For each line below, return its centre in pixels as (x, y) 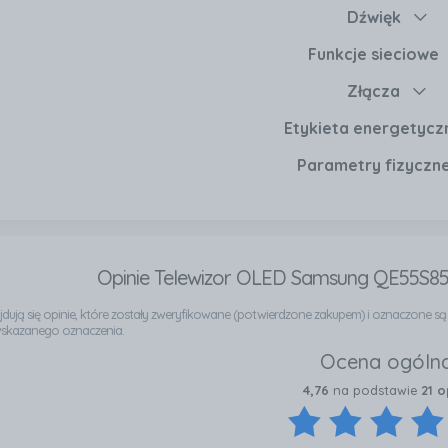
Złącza (373, 90)
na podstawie (374, 389)
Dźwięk (373, 16)
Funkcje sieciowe (373, 53)
